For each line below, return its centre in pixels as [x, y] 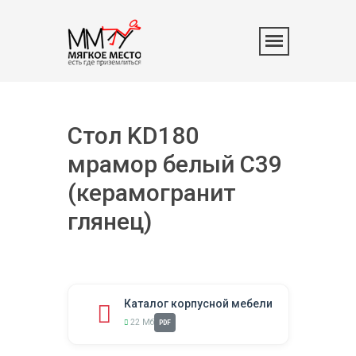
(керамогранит [151, 193]
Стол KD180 [133, 135]
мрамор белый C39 [174, 164]
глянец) [109, 221]
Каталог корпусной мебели [198, 304]
